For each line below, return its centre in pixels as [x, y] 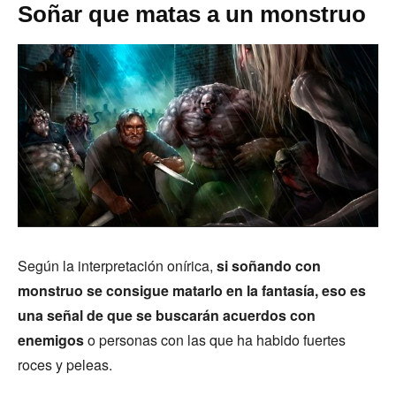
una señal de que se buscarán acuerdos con [167, 315]
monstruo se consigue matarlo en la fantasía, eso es [192, 290]
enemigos [51, 339]
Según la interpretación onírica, [117, 265]
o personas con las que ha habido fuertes [215, 339]
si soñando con [269, 265]
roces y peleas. [65, 364]
